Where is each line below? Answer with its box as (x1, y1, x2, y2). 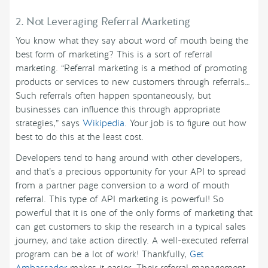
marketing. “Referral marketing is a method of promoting (16, 62, 247, 74)
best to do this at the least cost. (16, 130, 144, 143)
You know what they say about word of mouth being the (16, 34, 248, 47)
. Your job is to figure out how (124, 117, 246, 129)
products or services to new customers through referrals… (16, 75, 249, 88)
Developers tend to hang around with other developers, (16, 151, 242, 164)
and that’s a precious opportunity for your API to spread (16, 165, 246, 178)
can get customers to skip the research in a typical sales (16, 220, 246, 233)
